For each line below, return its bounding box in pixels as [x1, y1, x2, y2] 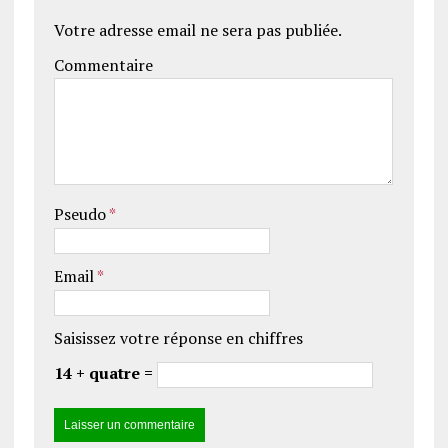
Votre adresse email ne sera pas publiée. [53, 19, 342, 42]
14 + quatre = [53, 362, 157, 385]
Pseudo [53, 203, 109, 226]
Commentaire [53, 54, 153, 77]
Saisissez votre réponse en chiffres [53, 327, 303, 350]
